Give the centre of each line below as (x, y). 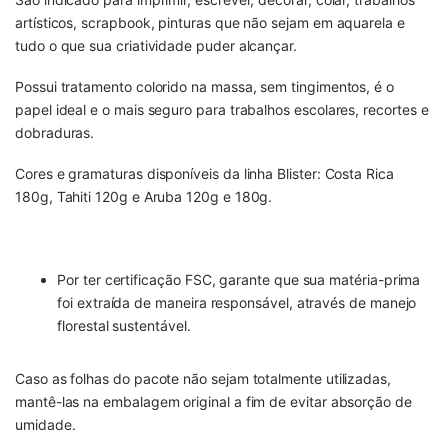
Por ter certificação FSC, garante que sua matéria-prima (239, 279)
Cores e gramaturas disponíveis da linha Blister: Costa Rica (204, 174)
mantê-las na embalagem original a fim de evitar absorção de (213, 401)
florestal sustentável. (124, 325)
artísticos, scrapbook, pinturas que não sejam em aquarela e (210, 22)
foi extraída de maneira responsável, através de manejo (237, 302)
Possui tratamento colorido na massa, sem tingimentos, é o (205, 87)
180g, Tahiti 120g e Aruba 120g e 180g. (144, 197)
